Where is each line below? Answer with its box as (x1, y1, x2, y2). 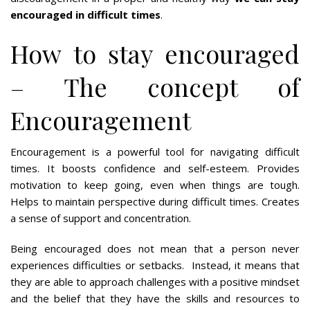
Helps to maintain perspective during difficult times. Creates (10, 194, 300, 208)
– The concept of (10, 69, 300, 103)
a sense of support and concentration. (10, 210, 191, 225)
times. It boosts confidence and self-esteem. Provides (10, 161, 300, 175)
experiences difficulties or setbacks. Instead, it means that (10, 257, 300, 272)
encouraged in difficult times (10, 7, 161, 21)
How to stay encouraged (10, 36, 300, 70)
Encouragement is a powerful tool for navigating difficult (10, 144, 300, 158)
